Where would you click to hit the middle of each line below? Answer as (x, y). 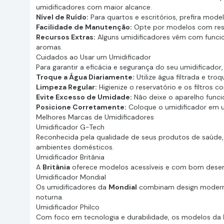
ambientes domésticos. (75, 147)
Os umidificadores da (72, 187)
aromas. (49, 47)
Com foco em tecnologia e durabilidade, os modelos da (129, 217)
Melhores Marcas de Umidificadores (95, 117)
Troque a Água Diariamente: (85, 77)
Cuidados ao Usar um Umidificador (93, 57)
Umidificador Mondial (71, 177)
